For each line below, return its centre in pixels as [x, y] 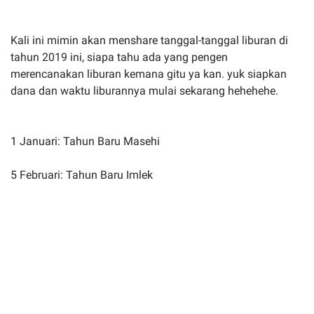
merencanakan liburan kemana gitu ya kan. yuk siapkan [149, 74]
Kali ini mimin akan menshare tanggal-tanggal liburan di [149, 40]
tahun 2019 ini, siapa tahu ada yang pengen [119, 57]
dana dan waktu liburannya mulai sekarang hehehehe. [144, 90]
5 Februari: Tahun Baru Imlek [82, 175]
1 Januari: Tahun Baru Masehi [85, 141]
